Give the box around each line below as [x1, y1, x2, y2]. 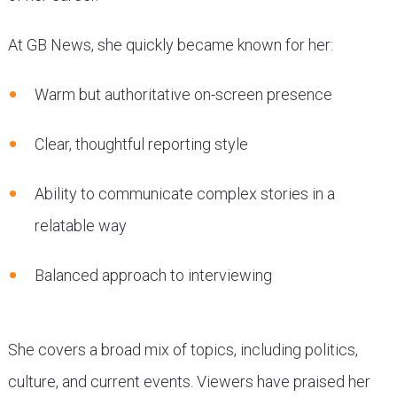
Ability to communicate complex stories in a [34, 184, 335, 204]
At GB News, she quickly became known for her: [7, 35, 333, 55]
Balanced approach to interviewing [34, 266, 272, 285]
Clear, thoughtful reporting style [34, 135, 248, 154]
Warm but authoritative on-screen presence [34, 85, 332, 105]
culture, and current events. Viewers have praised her [7, 372, 370, 392]
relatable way [34, 216, 127, 236]
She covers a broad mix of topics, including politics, [7, 340, 358, 360]
